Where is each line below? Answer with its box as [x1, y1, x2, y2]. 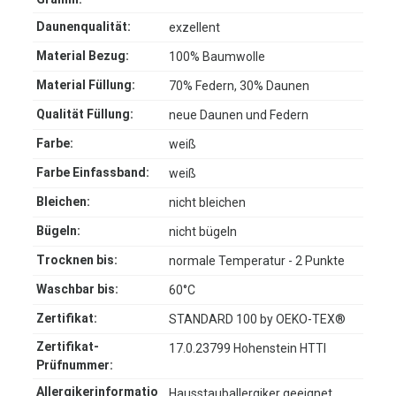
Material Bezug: [36, 49, 129, 64]
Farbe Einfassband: [36, 165, 149, 180]
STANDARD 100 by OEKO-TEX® [169, 312, 346, 327]
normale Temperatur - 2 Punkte [169, 254, 345, 269]
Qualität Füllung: [36, 107, 133, 122]
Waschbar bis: [36, 282, 118, 297]
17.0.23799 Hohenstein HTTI [169, 341, 326, 356]
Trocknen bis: [36, 253, 118, 268]
